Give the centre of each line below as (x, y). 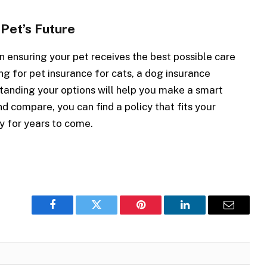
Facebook (72, 214)
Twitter (111, 214)
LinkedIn (204, 214)
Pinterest (159, 214)
